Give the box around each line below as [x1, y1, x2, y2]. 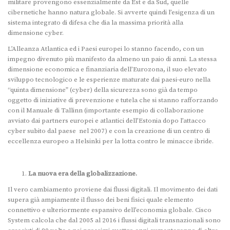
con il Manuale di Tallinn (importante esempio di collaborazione [8, 106, 204, 115]
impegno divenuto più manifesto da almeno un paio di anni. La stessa [8, 55, 217, 64]
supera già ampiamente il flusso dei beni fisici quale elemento [8, 195, 194, 204]
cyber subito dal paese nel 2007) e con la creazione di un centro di [8, 127, 210, 136]
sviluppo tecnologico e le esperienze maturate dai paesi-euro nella [8, 75, 210, 84]
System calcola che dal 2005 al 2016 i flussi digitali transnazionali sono [8, 216, 221, 224]
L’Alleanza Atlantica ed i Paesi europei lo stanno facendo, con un [8, 45, 204, 53]
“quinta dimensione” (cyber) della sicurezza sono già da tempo [8, 86, 198, 94]
